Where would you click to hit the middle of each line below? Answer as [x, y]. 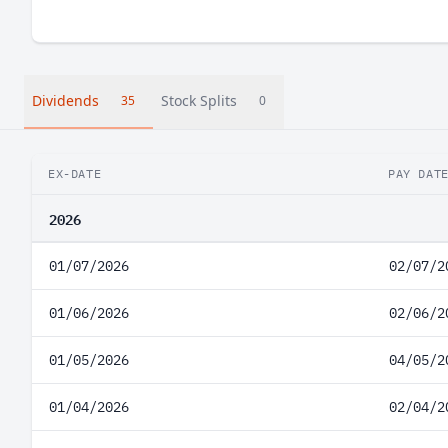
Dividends [65, 100]
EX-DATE [75, 173]
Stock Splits [199, 100]
